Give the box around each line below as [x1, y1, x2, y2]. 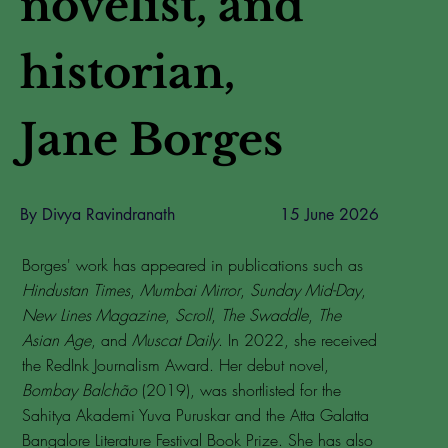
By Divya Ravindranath [19, 204, 175, 225]
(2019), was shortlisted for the [141, 379, 341, 401]
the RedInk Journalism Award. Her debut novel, [21, 354, 329, 376]
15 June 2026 [279, 204, 379, 225]
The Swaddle [220, 304, 308, 326]
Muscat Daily [131, 329, 218, 351]
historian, [19, 46, 246, 100]
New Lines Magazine [21, 304, 165, 326]
